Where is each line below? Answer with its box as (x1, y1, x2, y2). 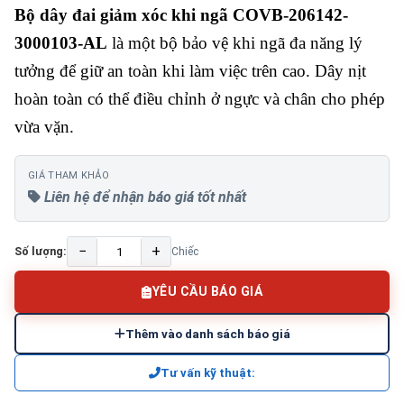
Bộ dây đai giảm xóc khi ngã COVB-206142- (14, 5, 348, 24)
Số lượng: (14, 244, 67, 258)
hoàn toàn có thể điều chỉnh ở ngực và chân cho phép (14, 89, 385, 108)
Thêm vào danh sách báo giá (124, 326, 290, 341)
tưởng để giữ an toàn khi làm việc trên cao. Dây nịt (14, 61, 366, 80)
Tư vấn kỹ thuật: (161, 366, 255, 380)
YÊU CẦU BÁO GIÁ (151, 284, 262, 298)
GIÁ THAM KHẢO (28, 170, 109, 181)
